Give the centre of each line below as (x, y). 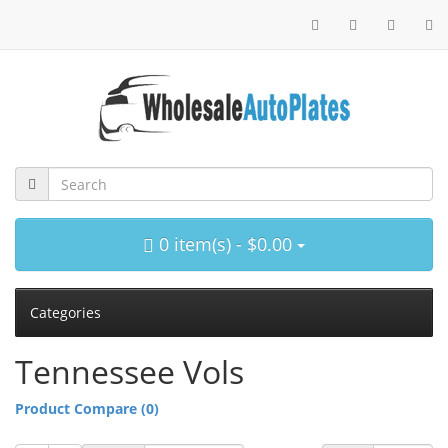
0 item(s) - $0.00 (225, 243)
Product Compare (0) (87, 408)
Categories (65, 312)
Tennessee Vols (129, 371)
